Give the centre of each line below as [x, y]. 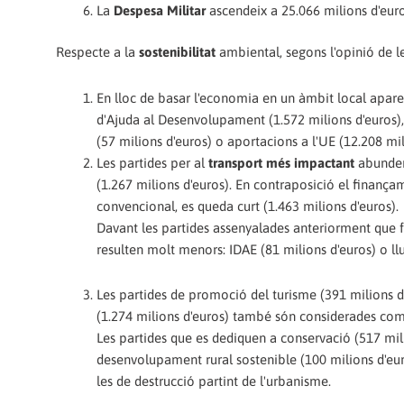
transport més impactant [283, 162]
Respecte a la [97, 52]
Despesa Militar [161, 10]
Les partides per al [152, 162]
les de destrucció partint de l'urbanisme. [214, 381]
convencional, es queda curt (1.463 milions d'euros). [248, 206]
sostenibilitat [179, 52]
